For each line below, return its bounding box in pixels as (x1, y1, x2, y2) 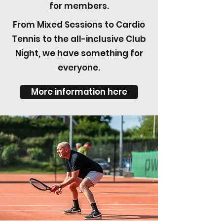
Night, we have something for (15, 47, 143, 59)
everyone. (58, 62, 100, 74)
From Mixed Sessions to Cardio (13, 19, 145, 31)
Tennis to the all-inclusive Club (12, 33, 146, 45)
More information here (31, 86, 127, 98)
